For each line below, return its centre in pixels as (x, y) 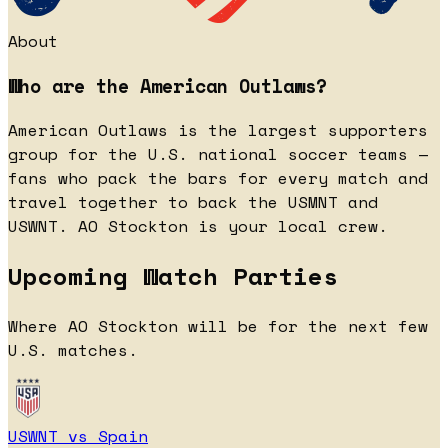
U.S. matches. (73, 350)
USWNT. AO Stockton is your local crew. (198, 226)
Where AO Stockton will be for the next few (218, 326)
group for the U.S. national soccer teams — (218, 154)
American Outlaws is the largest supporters (218, 130)
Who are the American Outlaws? (167, 85)
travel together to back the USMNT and (193, 202)
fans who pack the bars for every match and (218, 178)
